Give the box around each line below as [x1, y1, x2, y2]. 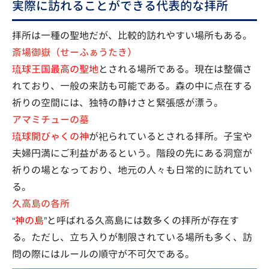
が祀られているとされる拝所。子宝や [89, 130, 252, 144]
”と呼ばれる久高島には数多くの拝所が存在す [44, 214, 239, 228]
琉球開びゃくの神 [12, 130, 89, 144]
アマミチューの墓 [12, 112, 89, 127]
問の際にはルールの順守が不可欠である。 [12, 247, 195, 261]
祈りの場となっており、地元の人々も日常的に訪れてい [12, 163, 252, 177]
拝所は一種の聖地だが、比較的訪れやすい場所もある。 [12, 29, 252, 43]
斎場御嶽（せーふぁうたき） [12, 45, 137, 59]
